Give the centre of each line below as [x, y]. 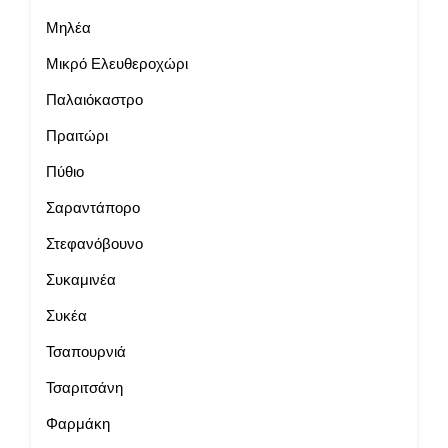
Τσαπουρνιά [86, 351]
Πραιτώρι [77, 135]
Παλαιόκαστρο [94, 99]
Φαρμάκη [78, 423]
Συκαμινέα [81, 279]
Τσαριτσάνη [84, 387]
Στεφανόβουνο [94, 243]
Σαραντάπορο [93, 207]
